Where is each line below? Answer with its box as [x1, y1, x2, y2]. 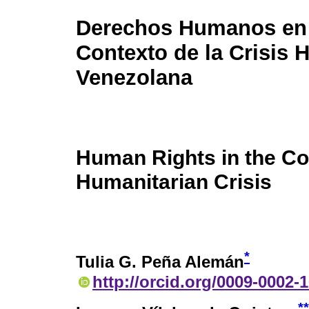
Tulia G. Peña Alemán [76, 252, 244, 272]
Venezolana [76, 66, 192, 90]
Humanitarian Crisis [76, 170, 272, 194]
